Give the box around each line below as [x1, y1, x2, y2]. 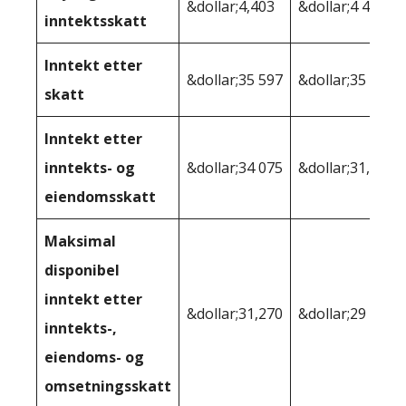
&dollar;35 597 [187, 70, 283, 91]
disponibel [44, 260, 120, 281]
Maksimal [44, 231, 116, 252]
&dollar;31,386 [298, 158, 394, 179]
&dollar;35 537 [298, 70, 394, 91]
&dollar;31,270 [187, 304, 283, 324]
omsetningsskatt [44, 376, 171, 397]
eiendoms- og [44, 347, 144, 368]
